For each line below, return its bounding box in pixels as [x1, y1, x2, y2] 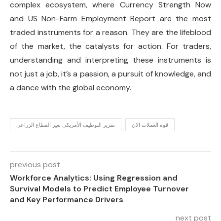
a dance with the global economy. [10, 82, 131, 93]
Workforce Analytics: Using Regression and [10, 173, 178, 183]
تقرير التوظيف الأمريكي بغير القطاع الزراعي [16, 121, 115, 128]
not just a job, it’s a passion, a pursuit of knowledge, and [10, 69, 211, 79]
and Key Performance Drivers [10, 194, 123, 205]
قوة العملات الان [132, 121, 168, 128]
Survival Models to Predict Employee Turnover [10, 184, 189, 194]
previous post [10, 159, 60, 170]
